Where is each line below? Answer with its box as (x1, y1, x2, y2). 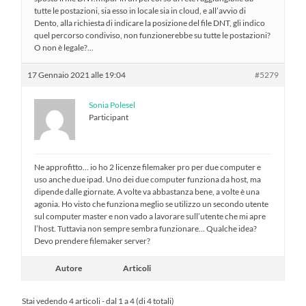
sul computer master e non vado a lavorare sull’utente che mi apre (34, 210, 266, 221)
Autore (55, 262, 82, 273)
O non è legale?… (34, 42, 94, 53)
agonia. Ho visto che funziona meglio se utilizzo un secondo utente (34, 198, 269, 209)
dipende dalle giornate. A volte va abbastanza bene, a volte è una (34, 186, 260, 197)
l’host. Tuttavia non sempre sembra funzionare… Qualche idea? (34, 223, 258, 234)
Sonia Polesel (89, 99, 136, 110)
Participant (89, 111, 129, 122)
